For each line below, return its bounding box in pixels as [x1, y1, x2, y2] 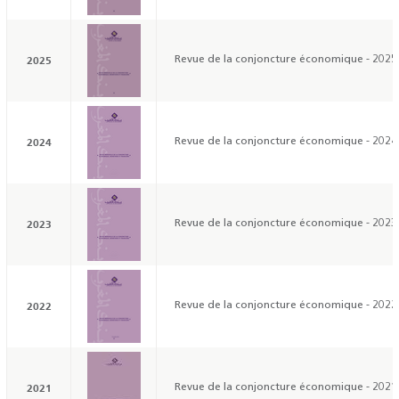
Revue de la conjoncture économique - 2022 [175, 299, 397, 311]
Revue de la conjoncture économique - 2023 [175, 217, 397, 229]
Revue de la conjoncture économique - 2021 [175, 381, 397, 393]
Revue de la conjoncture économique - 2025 [175, 53, 397, 65]
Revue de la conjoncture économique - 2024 [175, 135, 397, 147]
